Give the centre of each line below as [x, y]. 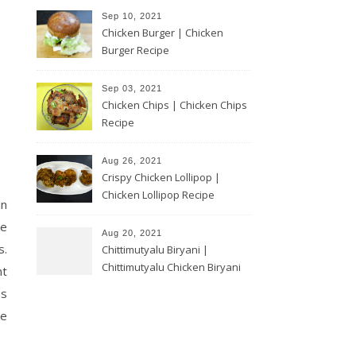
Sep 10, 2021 [132, 15]
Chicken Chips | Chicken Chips [174, 104]
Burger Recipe [135, 50]
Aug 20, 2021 [132, 232]
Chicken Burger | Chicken [163, 32]
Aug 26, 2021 [132, 160]
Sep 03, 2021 [132, 88]
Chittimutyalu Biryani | [155, 249]
